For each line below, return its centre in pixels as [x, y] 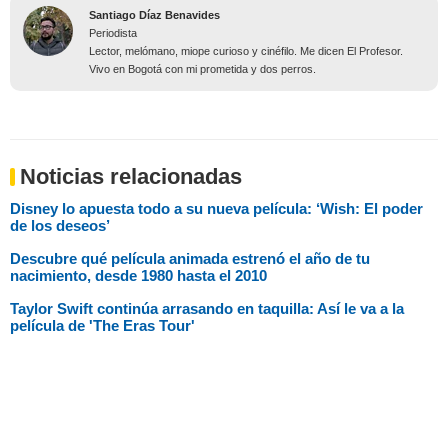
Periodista [113, 32]
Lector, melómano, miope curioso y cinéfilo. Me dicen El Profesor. [246, 50]
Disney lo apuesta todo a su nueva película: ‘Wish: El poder [216, 208]
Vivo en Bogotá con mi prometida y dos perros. [202, 68]
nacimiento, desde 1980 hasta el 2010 [138, 275]
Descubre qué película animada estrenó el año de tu [190, 258]
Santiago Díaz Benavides [154, 14]
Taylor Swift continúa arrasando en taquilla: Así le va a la [207, 308]
